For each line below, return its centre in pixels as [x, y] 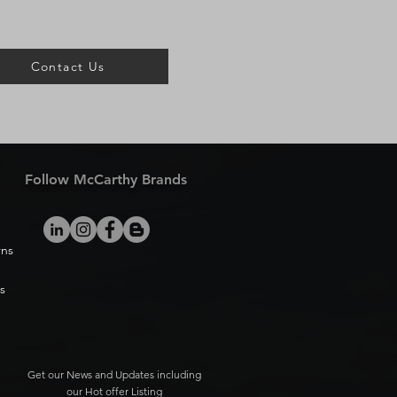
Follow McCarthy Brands [106, 180]
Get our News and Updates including [114, 375]
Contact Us [68, 67]
